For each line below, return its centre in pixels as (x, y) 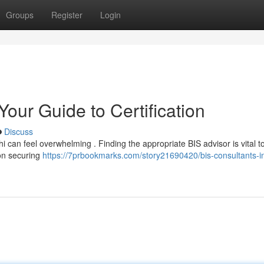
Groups (20, 15)
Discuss (19, 131)
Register (67, 15)
